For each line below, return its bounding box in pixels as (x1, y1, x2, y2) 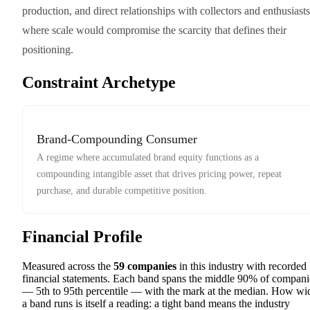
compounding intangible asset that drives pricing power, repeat (37, 169, 282, 180)
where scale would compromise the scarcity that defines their (22, 24, 286, 36)
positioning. (22, 43, 73, 55)
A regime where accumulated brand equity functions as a (37, 152, 259, 163)
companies (125, 260, 176, 273)
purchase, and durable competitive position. (37, 185, 207, 197)
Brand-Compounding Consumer (37, 132, 197, 147)
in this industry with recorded (176, 260, 307, 273)
